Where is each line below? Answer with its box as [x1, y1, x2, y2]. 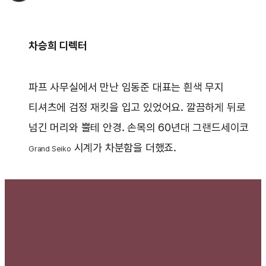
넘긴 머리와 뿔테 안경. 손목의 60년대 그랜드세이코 [28, 121, 249, 134]
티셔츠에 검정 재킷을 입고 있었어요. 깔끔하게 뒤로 [28, 101, 246, 114]
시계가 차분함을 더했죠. [71, 141, 179, 154]
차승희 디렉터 [28, 39, 90, 52]
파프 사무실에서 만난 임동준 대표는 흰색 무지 [28, 81, 224, 94]
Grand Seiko [28, 144, 71, 154]
